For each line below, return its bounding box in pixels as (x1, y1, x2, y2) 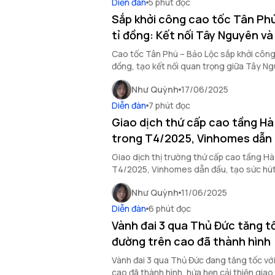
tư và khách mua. (112, 176, 178, 187)
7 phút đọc (149, 99, 190, 111)
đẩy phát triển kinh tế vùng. (112, 72, 219, 84)
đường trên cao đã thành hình (112, 234, 271, 249)
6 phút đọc (149, 203, 191, 214)
